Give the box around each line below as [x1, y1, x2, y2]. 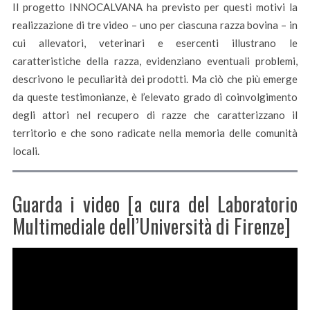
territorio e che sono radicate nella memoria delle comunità [12, 127, 298, 140]
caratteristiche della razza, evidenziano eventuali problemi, [12, 55, 298, 68]
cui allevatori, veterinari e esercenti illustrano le [12, 37, 298, 50]
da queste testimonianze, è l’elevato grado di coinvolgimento [12, 91, 298, 104]
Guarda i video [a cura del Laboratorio [12, 190, 298, 219]
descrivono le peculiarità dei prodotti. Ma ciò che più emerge [12, 73, 298, 86]
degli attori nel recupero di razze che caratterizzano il [12, 109, 298, 122]
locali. [12, 145, 39, 158]
